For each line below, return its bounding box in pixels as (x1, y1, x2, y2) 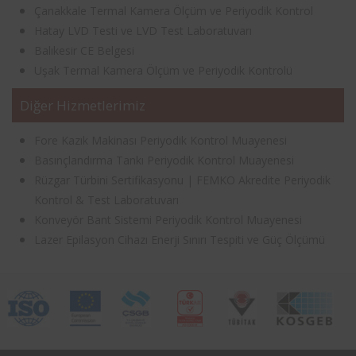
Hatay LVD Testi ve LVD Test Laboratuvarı (34, 22, 252, 38)
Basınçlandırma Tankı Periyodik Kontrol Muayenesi (34, 152, 294, 168)
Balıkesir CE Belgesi (34, 42, 134, 58)
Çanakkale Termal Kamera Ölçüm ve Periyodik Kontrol (34, 2, 313, 18)
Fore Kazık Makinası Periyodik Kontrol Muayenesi (34, 132, 287, 148)
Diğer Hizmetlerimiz (20, 95, 145, 114)
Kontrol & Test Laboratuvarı (34, 192, 179, 207)
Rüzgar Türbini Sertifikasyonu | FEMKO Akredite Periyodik (34, 172, 331, 188)
